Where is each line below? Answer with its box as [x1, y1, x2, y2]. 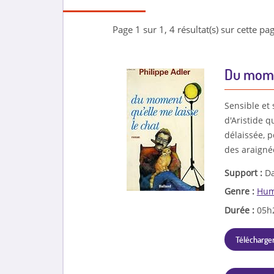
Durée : [224, 204, 257, 216]
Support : [224, 166, 265, 179]
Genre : [224, 185, 257, 198]
